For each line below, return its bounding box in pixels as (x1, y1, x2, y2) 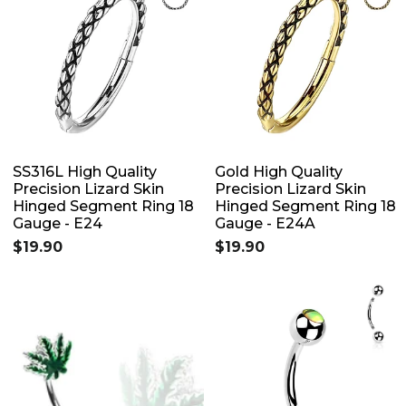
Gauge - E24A (215, 214, 315, 232)
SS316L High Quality (13, 162, 157, 180)
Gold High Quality (215, 162, 343, 180)
